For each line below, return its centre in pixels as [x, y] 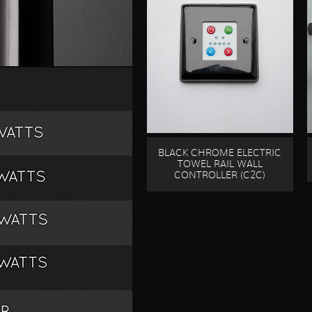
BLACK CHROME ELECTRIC [220, 154]
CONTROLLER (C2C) [220, 176]
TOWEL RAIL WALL [220, 165]
